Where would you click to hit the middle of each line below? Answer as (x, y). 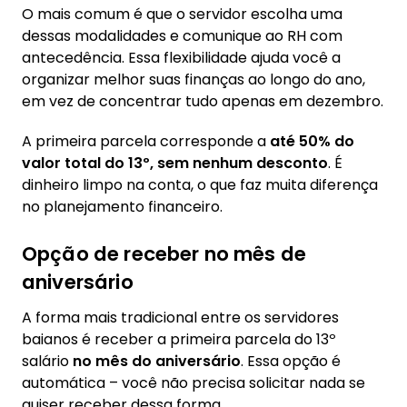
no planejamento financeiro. (122, 207)
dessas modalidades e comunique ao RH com (182, 36)
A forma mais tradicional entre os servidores (180, 318)
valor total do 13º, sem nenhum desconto (175, 163)
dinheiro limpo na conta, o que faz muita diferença (200, 185)
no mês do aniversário (157, 361)
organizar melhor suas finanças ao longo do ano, (194, 79)
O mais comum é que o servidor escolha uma (182, 14)
